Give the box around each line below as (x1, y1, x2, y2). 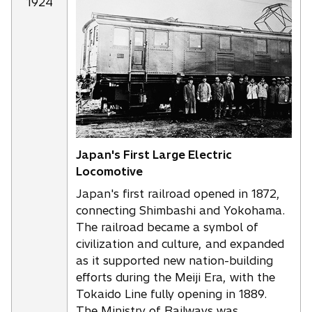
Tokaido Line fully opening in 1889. (76, 286, 267, 301)
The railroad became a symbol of (76, 219, 258, 234)
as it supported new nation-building (76, 253, 273, 267)
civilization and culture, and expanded (76, 236, 284, 251)
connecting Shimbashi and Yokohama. (76, 203, 285, 217)
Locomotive (76, 164, 143, 178)
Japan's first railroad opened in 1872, (76, 186, 280, 201)
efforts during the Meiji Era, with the (76, 270, 275, 284)
